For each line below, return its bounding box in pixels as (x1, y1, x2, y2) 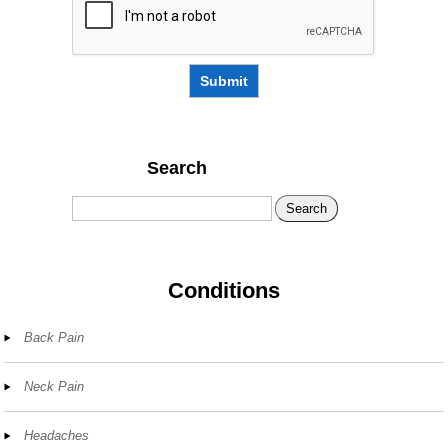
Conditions (168, 277, 280, 303)
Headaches (24, 427, 90, 443)
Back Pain (24, 329, 85, 345)
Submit (200, 73, 248, 90)
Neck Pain (24, 378, 85, 394)
